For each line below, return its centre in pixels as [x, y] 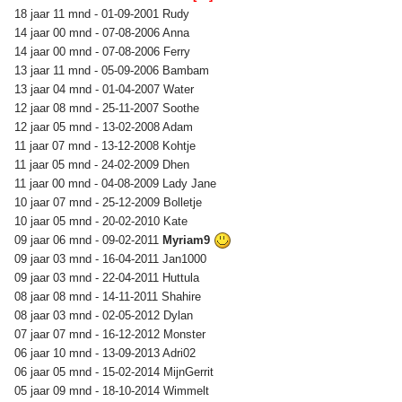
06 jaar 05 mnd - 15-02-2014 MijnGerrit [116, 371]
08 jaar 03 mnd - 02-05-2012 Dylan [105, 315]
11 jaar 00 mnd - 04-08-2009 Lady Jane [117, 183]
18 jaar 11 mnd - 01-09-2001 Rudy [104, 13]
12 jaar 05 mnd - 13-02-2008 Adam [105, 127]
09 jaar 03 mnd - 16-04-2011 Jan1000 [112, 258]
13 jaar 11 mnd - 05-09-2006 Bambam [114, 70]
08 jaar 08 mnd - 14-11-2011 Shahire [109, 296]
